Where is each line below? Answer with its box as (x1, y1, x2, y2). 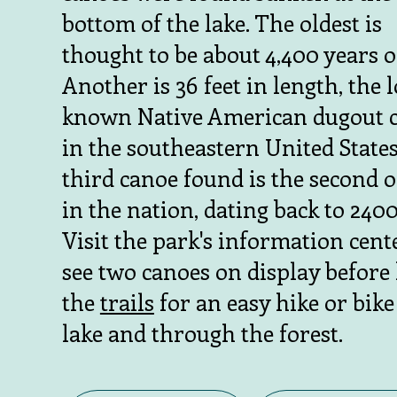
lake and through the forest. (61, 316, 343, 348)
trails (99, 285, 154, 317)
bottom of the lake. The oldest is (61, 6, 382, 38)
